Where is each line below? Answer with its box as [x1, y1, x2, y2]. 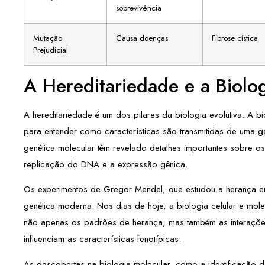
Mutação [33, 33, 62, 44]
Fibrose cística [212, 33, 258, 44]
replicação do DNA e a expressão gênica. [24, 158, 188, 172]
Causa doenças [116, 33, 168, 44]
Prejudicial [33, 44, 68, 56]
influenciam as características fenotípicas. [24, 232, 181, 246]
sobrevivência [116, 2, 161, 14]
